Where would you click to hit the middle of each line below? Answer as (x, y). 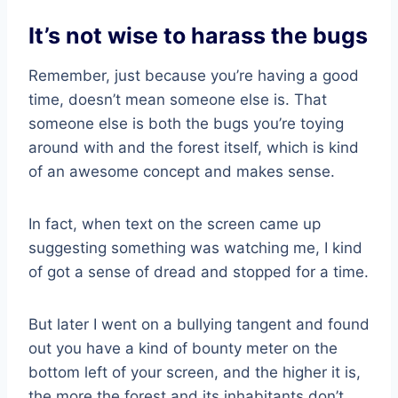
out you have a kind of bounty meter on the (183, 348)
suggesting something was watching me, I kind (195, 247)
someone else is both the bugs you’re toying (186, 123)
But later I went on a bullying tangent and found (199, 324)
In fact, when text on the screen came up (175, 223)
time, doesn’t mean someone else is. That (178, 99)
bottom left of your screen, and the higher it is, (195, 372)
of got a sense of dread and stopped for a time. (199, 271)
